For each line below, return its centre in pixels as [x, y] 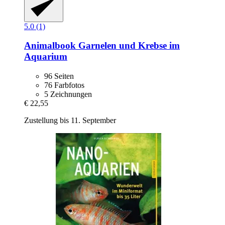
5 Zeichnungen [68, 94]
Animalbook [50, 46]
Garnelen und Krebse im [128, 46]
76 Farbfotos [64, 85]
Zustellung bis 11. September [70, 121]
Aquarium [46, 57]
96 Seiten [59, 76]
